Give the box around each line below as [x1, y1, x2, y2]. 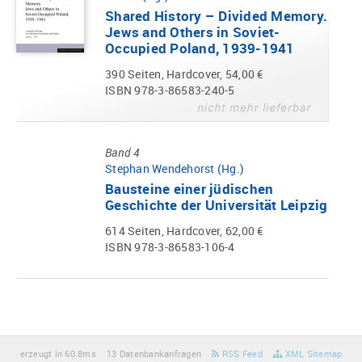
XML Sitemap [282, 347, 343, 360]
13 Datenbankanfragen [107, 347, 202, 360]
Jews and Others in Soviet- [105, 22, 280, 41]
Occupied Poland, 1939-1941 [105, 38, 295, 57]
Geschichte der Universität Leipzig [105, 195, 328, 214]
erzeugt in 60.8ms [19, 347, 96, 360]
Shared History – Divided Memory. [105, 6, 327, 25]
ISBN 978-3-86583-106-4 [105, 239, 235, 255]
